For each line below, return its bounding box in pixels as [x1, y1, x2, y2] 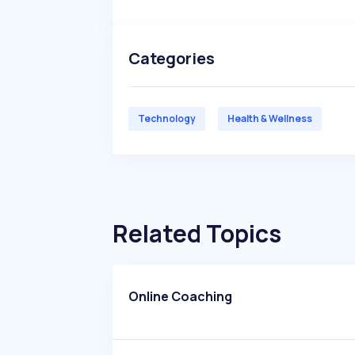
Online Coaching [128, 288, 232, 305]
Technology [138, 112, 196, 125]
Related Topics [113, 217, 281, 250]
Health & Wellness [227, 112, 312, 125]
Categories [128, 48, 215, 69]
